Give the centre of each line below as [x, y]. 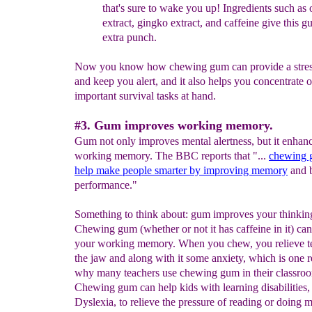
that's [115, 8]
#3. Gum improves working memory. [174, 125]
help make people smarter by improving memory [181, 170]
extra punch [128, 37]
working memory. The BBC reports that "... [172, 156]
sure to [143, 8]
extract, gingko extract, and [163, 23]
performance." [106, 185]
